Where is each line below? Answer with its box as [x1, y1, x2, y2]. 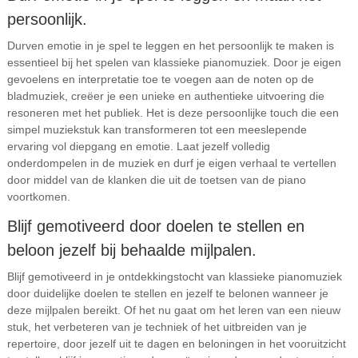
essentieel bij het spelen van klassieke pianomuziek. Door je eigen [6, 56, 341, 69]
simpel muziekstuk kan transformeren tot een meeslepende [6, 123, 307, 136]
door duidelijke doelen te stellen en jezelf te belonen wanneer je [6, 287, 328, 300]
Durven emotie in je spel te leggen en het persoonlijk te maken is [6, 39, 334, 52]
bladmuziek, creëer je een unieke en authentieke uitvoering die [6, 89, 324, 102]
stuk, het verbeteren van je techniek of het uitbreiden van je [6, 320, 307, 333]
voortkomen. [6, 190, 70, 203]
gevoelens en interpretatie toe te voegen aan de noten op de [6, 73, 314, 86]
